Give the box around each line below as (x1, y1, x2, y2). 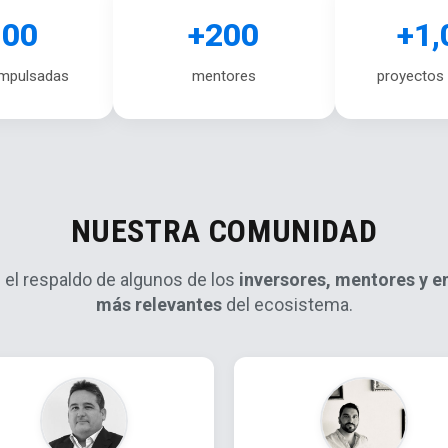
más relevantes (95, 294, 222, 316)
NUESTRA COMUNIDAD (70, 212, 378, 251)
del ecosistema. (221, 294, 353, 316)
